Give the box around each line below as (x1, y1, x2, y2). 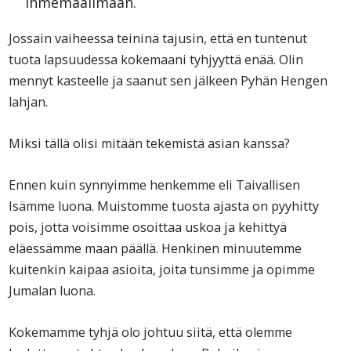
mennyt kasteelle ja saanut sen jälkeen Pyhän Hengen (9, 71, 328, 89)
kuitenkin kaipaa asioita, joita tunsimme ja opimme (9, 260, 316, 278)
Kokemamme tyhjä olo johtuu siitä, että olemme (9, 323, 293, 341)
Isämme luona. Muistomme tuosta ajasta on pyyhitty (9, 197, 320, 215)
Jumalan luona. (9, 281, 96, 299)
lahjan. (9, 92, 49, 110)
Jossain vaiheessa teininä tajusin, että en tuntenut (9, 29, 308, 47)
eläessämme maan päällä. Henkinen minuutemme (9, 239, 302, 257)
